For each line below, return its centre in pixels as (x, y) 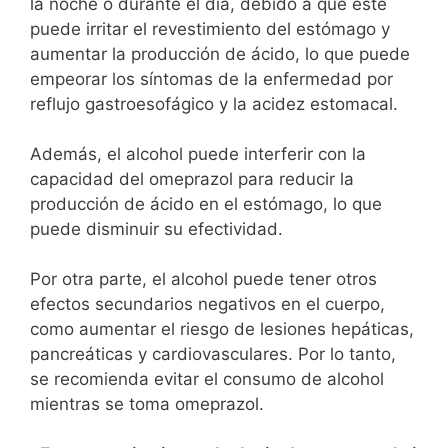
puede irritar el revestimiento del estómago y (210, 28)
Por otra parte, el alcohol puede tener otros (203, 278)
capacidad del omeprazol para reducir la (192, 178)
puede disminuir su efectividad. (156, 228)
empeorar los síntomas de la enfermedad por (211, 78)
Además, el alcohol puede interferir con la (198, 153)
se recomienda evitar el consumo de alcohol (207, 378)
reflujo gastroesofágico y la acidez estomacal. (214, 103)
